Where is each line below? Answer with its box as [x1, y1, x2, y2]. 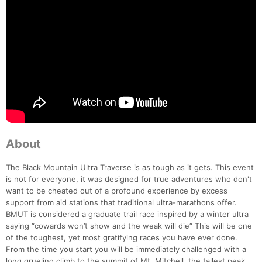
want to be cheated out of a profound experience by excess [6, 186, 227, 196]
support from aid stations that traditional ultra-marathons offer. [6, 198, 237, 208]
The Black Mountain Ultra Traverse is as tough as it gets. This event [6, 163, 254, 173]
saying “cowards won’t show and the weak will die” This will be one [6, 221, 252, 231]
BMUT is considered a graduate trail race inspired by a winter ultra [6, 209, 249, 219]
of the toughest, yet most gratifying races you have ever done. [6, 233, 237, 243]
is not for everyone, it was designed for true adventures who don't [6, 174, 252, 184]
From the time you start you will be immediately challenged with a [6, 244, 246, 254]
